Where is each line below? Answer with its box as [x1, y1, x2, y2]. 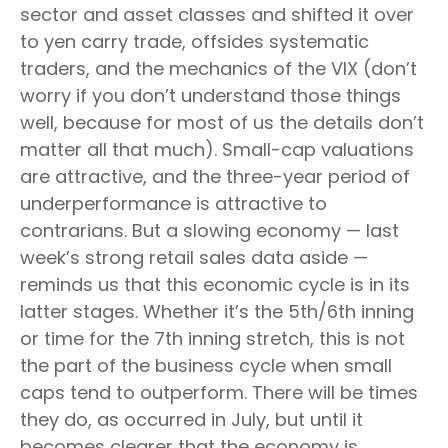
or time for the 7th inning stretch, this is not [20, 325, 405, 351]
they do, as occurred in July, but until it [20, 406, 363, 432]
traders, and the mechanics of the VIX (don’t [20, 55, 417, 81]
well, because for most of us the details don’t [20, 109, 424, 135]
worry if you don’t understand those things [20, 82, 401, 108]
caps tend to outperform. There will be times [20, 379, 418, 405]
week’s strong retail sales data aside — [20, 244, 368, 270]
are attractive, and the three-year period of [20, 163, 410, 189]
